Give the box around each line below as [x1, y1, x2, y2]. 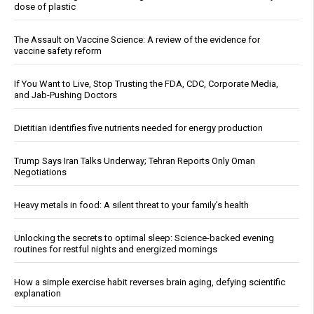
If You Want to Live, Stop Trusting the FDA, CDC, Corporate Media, [14, 78, 278, 89]
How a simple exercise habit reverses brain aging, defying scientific [14, 276, 285, 287]
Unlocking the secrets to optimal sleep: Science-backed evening [14, 232, 274, 243]
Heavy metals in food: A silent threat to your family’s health [14, 199, 249, 210]
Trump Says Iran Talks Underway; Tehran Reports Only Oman [14, 155, 255, 166]
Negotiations [14, 166, 67, 177]
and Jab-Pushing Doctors [14, 89, 117, 100]
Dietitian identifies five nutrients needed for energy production [14, 122, 263, 133]
